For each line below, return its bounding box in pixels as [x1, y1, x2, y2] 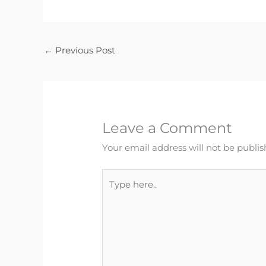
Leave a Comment [102, 119, 233, 137]
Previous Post [53, 45, 115, 56]
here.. [102, 186, 126, 198]
